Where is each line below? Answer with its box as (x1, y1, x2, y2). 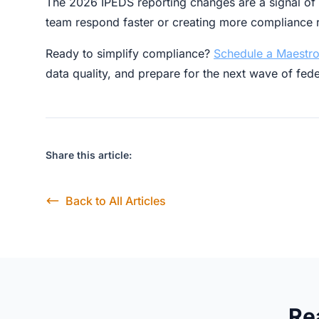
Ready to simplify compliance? (46, 46, 214, 61)
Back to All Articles (66, 194, 166, 208)
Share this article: (46, 149, 132, 161)
